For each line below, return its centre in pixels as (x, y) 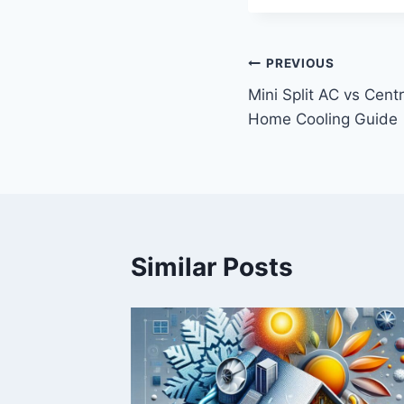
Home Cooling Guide (323, 119)
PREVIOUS (300, 64)
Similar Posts (212, 266)
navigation (312, 107)
